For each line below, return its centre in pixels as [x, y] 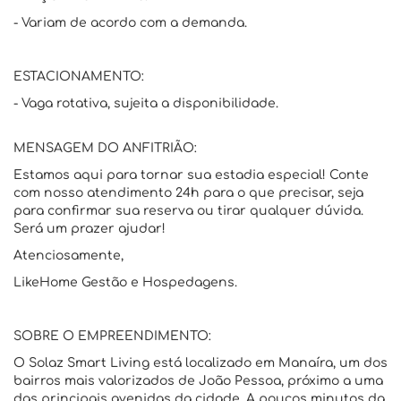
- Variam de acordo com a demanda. [130, 23]
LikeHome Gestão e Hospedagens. [125, 282]
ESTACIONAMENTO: [79, 77]
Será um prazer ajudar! [90, 229]
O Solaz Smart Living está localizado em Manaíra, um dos [200, 363]
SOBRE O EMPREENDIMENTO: [112, 336]
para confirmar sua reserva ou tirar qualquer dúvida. [188, 211]
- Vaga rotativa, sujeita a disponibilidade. [146, 103]
